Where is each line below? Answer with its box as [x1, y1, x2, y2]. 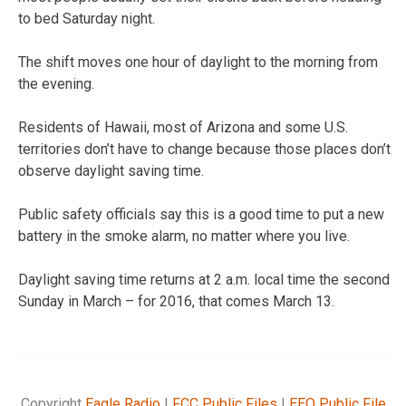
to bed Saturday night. [18, 9, 155, 27]
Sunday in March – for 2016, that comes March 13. [18, 292, 334, 310]
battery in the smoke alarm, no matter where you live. [18, 227, 350, 245]
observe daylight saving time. [18, 161, 204, 179]
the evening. [18, 74, 94, 92]
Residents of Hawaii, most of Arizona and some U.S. [18, 118, 348, 136]
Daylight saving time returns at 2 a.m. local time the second [18, 270, 390, 288]
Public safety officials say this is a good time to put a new [18, 205, 384, 223]
